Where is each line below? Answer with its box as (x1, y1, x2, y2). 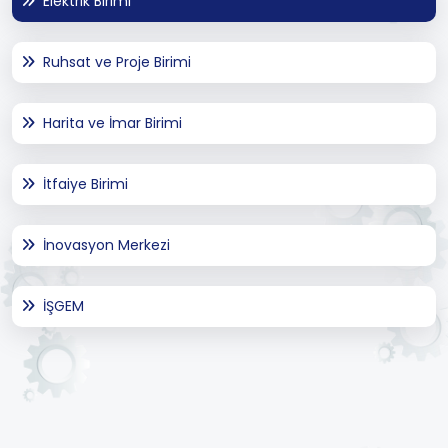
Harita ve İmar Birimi (43, 113, 182, 134)
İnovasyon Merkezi (43, 235, 170, 256)
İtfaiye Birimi (43, 174, 128, 195)
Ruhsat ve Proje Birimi (43, 52, 191, 73)
